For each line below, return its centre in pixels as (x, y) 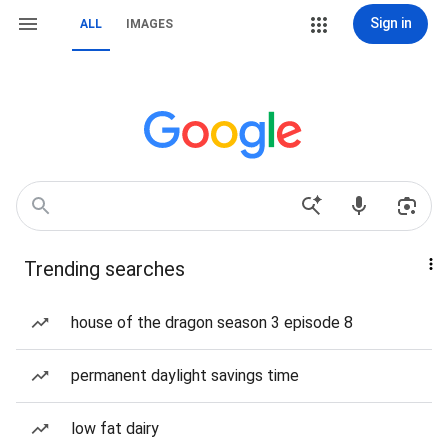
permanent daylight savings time (185, 375)
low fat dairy (115, 428)
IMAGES (149, 24)
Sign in (390, 23)
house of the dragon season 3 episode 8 (212, 322)
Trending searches (104, 269)
